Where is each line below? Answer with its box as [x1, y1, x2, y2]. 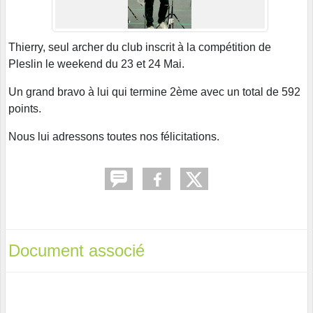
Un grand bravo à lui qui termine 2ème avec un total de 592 [8, 85, 300, 98]
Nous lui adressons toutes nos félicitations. [8, 130, 219, 143]
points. [8, 102, 41, 115]
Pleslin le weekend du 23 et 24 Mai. [8, 57, 184, 70]
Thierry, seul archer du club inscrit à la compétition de [8, 41, 271, 53]
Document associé [8, 240, 145, 260]
